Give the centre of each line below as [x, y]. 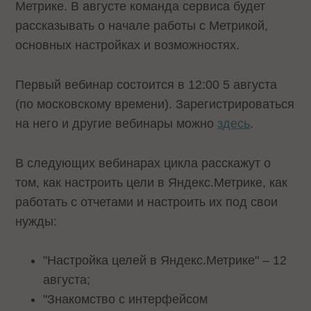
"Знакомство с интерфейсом [126, 300]
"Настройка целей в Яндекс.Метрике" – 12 [165, 261]
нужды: [36, 221]
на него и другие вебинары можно [117, 123]
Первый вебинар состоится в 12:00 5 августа [146, 84]
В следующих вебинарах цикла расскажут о [143, 163]
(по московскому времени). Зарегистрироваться [155, 104]
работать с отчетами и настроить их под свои [147, 202]
